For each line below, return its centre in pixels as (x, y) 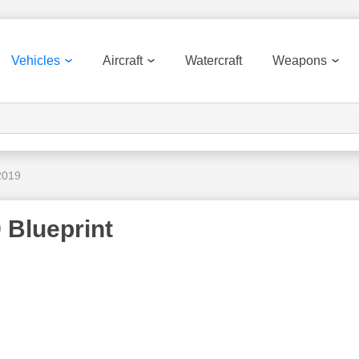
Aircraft (123, 61)
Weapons (300, 61)
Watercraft (214, 61)
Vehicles (36, 61)
